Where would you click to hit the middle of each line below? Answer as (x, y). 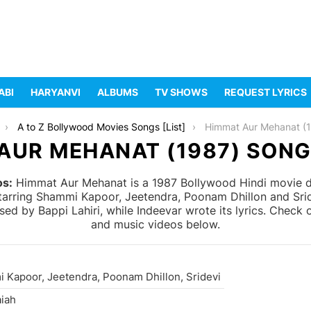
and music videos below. (155, 225)
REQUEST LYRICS (266, 92)
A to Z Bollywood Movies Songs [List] (102, 127)
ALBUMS (118, 92)
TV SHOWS (181, 92)
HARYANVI (56, 92)
